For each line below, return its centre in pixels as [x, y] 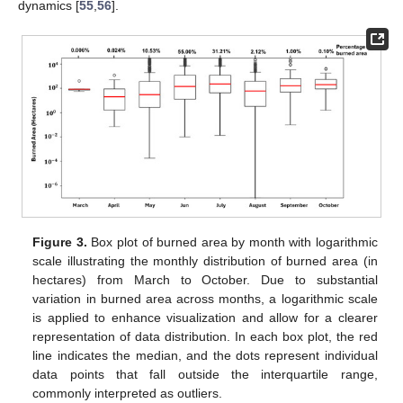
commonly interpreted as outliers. [128, 394]
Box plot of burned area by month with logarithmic [232, 242]
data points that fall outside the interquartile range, [205, 375]
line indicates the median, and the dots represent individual [205, 356]
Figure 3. [60, 242]
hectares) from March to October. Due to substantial [205, 280]
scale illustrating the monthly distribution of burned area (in [205, 261]
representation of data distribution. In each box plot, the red [205, 337]
